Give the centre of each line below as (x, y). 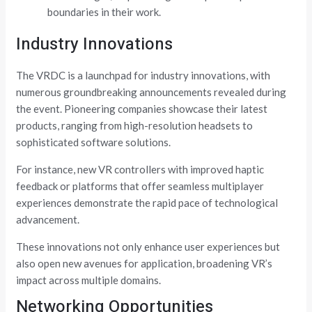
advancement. (48, 219)
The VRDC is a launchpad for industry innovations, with (143, 75)
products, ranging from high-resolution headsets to (135, 125)
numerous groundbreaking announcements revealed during (151, 92)
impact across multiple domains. (89, 280)
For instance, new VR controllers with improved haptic (140, 169)
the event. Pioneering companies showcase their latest (142, 108)
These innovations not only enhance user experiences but (148, 246)
